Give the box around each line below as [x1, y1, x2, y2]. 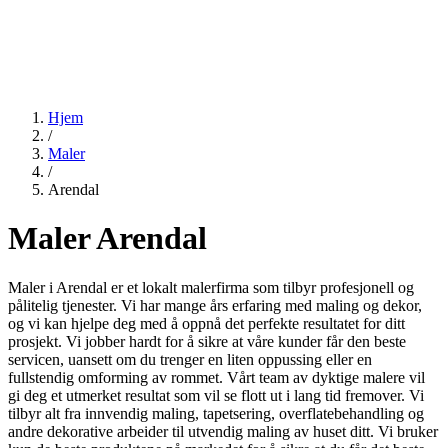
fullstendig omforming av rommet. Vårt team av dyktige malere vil [8, 368, 425, 386]
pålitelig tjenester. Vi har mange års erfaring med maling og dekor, [8, 296, 422, 314]
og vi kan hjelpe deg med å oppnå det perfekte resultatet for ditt [8, 314, 405, 332]
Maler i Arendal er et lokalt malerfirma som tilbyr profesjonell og [8, 278, 414, 296]
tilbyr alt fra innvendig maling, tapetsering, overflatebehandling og [8, 404, 424, 422]
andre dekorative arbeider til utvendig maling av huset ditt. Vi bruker [8, 422, 438, 440]
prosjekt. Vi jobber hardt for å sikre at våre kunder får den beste [8, 332, 406, 350]
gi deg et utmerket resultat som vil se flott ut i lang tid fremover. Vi [8, 386, 424, 404]
